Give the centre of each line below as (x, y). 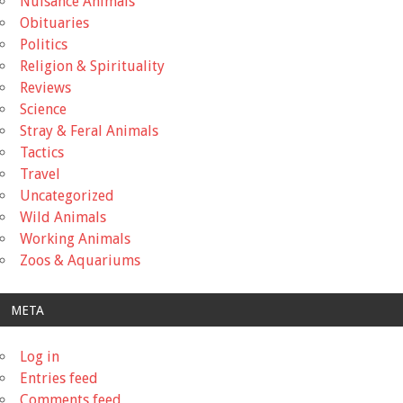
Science (43, 110)
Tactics (42, 153)
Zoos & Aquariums (80, 261)
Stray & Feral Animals (89, 131)
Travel (40, 175)
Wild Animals (63, 218)
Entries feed (59, 378)
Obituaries (54, 23)
